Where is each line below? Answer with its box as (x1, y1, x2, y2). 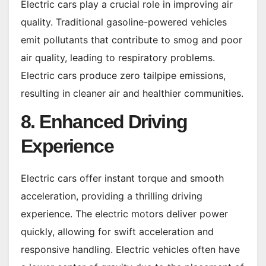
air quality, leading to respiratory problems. (21, 51, 215, 64)
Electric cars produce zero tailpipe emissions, (21, 69, 226, 81)
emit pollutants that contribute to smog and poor (21, 33, 242, 46)
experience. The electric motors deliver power (21, 207, 228, 220)
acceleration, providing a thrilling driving (21, 189, 202, 202)
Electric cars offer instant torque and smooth (21, 172, 224, 184)
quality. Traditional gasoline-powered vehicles (21, 15, 227, 28)
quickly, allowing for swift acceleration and (21, 225, 214, 237)
